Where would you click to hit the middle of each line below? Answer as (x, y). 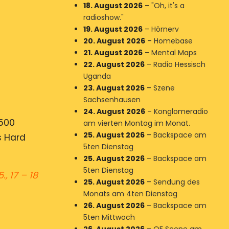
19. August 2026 (113, 29)
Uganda (97, 76)
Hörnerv (165, 29)
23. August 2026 (114, 88)
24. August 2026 (114, 111)
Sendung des (176, 182)
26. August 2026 (114, 205)
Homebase (173, 41)
